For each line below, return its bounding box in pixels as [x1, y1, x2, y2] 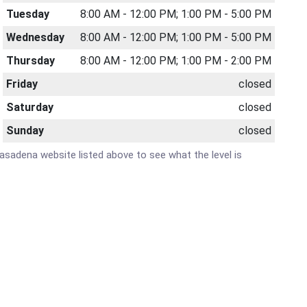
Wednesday [6, 31, 65, 44]
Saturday [6, 101, 54, 114]
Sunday [6, 124, 45, 137]
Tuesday [6, 8, 50, 21]
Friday [6, 77, 38, 90]
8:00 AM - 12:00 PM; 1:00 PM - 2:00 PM [79, 54, 271, 67]
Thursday [6, 54, 56, 67]
